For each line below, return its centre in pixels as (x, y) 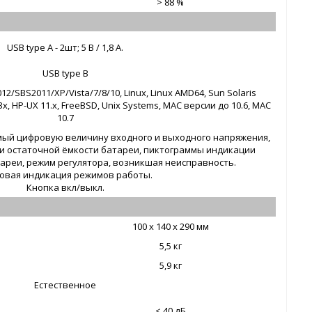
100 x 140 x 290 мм (170, 227)
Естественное (65, 285)
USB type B (65, 73)
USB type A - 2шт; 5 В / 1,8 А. (65, 48)
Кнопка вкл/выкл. (65, 188)
